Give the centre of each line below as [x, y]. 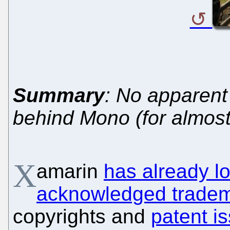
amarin [70, 171]
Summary [59, 95]
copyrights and [82, 216]
